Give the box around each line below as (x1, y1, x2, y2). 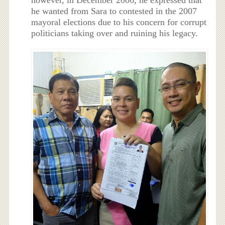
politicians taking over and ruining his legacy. (31, 28, 198, 39)
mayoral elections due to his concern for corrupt (31, 17, 207, 28)
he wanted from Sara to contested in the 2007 (31, 6, 197, 17)
